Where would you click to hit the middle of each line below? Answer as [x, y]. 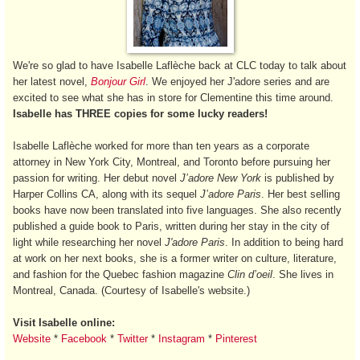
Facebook [84, 338]
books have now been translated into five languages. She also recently [177, 210]
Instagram [182, 338]
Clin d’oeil [250, 274]
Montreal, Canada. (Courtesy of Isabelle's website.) [131, 290]
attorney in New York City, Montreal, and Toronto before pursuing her [172, 162]
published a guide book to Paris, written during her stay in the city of [171, 226]
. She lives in [303, 274]
